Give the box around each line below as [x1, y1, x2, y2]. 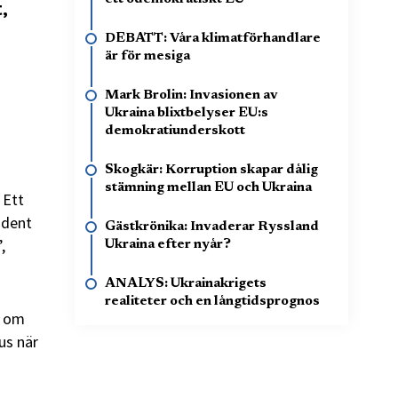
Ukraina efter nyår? [105, 238, 231, 251]
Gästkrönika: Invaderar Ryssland [105, 220, 319, 234]
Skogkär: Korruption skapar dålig [105, 163, 318, 177]
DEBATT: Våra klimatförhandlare [105, 32, 321, 45]
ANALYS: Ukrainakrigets [105, 277, 267, 291]
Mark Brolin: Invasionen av [105, 89, 278, 102]
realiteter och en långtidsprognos [105, 295, 320, 308]
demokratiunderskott [105, 124, 245, 138]
